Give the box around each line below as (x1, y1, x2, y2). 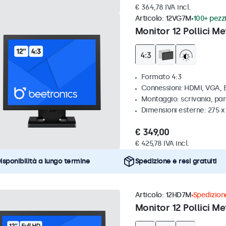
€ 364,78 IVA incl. (135, 3, 191, 12)
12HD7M (165, 191, 192, 200)
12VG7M (165, 14, 192, 23)
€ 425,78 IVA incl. (135, 139, 189, 148)
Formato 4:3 (141, 73, 182, 82)
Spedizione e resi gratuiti (135, 157, 217, 166)
